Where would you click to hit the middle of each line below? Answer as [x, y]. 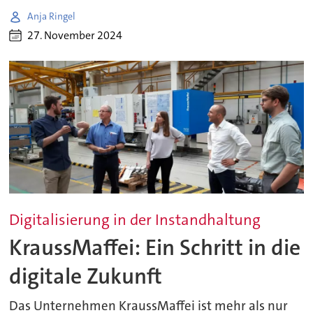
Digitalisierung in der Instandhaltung [135, 219]
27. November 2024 [75, 36]
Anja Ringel [52, 16]
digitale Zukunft [86, 277]
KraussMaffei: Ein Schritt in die [155, 248]
